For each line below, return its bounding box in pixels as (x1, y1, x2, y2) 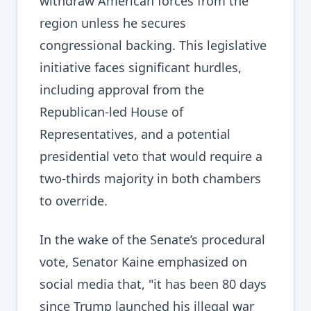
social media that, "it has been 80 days (40, 276, 267, 293)
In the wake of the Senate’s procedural (40, 231, 265, 249)
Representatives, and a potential (40, 126, 230, 143)
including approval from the (40, 81, 204, 99)
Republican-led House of (40, 103, 183, 121)
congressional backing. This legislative (40, 37, 267, 54)
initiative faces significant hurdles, (40, 59, 242, 76)
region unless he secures (40, 15, 186, 32)
